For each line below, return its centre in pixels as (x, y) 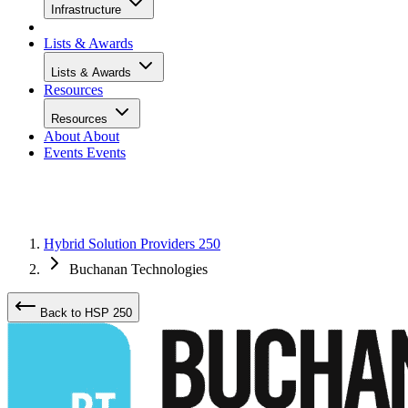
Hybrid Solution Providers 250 (132, 244)
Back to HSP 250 (84, 313)
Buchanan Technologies (138, 269)
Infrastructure (88, 10)
